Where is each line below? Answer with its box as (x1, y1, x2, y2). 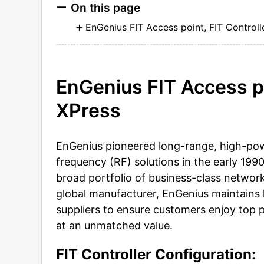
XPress (56, 99, 121, 123)
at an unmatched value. (56, 219, 173, 232)
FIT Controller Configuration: (56, 245, 256, 263)
